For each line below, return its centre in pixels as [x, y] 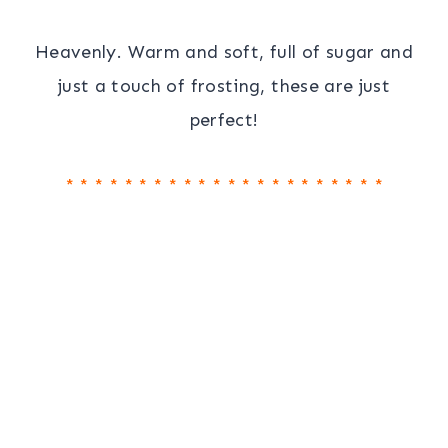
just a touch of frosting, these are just [224, 86]
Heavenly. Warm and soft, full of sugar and [224, 52]
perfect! [224, 120]
